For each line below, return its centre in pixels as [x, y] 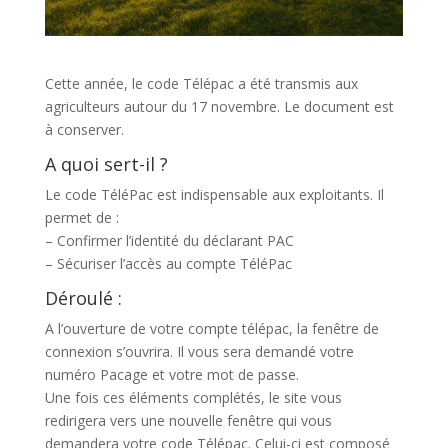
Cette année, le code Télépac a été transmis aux [201, 83]
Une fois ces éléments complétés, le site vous [193, 397]
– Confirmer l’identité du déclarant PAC [169, 240]
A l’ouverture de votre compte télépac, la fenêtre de [211, 328]
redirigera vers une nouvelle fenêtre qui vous [188, 420]
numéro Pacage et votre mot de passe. [171, 374]
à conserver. [84, 129]
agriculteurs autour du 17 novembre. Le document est [219, 106]
